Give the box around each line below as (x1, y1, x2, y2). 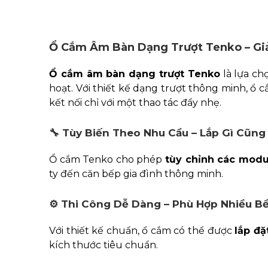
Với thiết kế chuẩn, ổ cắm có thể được (49, 225, 235, 236)
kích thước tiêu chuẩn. (49, 239, 158, 251)
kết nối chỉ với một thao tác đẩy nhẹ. (49, 97, 221, 108)
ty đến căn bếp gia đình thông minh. (49, 168, 223, 179)
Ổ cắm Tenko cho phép (49, 154, 165, 165)
